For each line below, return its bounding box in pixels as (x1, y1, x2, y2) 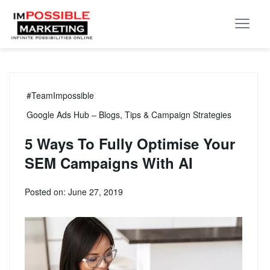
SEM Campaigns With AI (25, 152, 193, 173)
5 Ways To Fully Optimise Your (25, 133, 235, 154)
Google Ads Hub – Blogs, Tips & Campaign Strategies (27, 108, 231, 121)
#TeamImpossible (27, 89, 94, 101)
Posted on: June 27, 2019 (25, 186, 123, 198)
